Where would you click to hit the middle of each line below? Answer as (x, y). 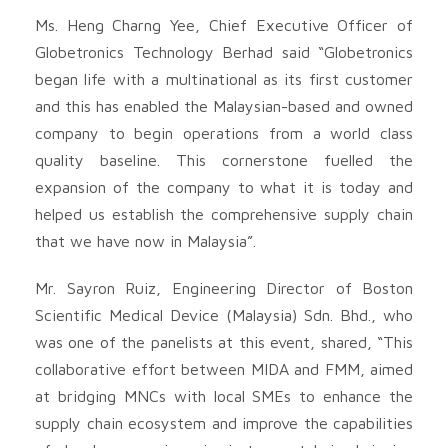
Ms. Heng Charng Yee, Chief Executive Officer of (224, 24)
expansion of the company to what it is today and (224, 186)
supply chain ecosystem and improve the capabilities (224, 422)
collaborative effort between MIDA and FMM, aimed (224, 368)
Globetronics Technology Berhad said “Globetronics (224, 51)
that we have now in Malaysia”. (145, 240)
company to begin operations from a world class (224, 132)
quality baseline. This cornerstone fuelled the (224, 159)
